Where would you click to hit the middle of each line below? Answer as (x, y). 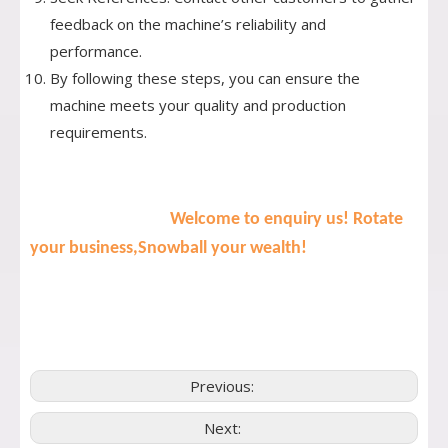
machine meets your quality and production (198, 105)
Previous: (224, 386)
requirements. (98, 132)
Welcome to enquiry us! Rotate (280, 220)
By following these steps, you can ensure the (205, 78)
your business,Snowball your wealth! (168, 249)
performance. (96, 51)
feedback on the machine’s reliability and (188, 24)
